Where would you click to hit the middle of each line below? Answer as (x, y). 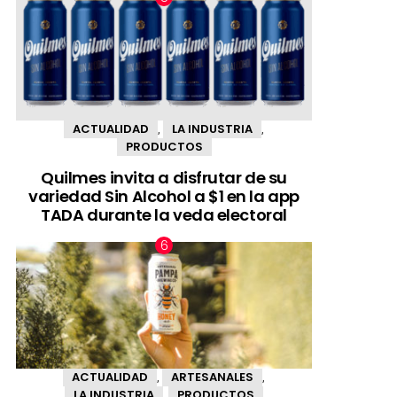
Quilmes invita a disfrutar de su (164, 177)
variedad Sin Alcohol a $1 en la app (164, 196)
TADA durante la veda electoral (164, 214)
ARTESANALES (212, 378)
